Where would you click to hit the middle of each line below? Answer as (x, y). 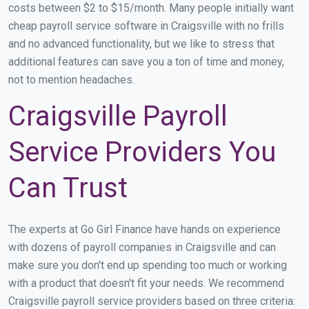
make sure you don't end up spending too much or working (148, 265)
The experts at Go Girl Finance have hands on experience (144, 229)
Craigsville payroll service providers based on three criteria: (152, 301)
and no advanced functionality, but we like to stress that (141, 43)
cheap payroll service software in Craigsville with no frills (146, 26)
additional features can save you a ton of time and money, (146, 61)
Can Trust (68, 188)
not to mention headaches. (71, 79)
